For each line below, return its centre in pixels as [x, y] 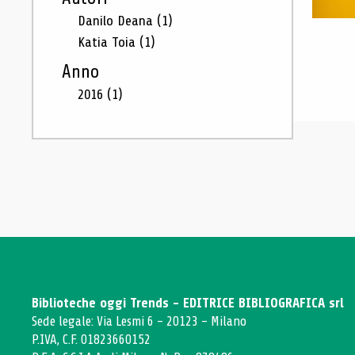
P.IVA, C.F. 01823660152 [91, 340]
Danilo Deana [117, 21]
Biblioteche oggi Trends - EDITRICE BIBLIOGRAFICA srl [188, 303]
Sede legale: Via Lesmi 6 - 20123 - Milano [139, 321]
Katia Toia [109, 42]
